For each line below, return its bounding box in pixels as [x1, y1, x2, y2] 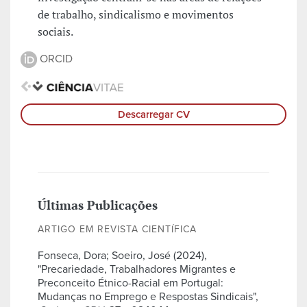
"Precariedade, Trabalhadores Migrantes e [38, 262, 236, 277]
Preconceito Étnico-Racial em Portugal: [38, 276, 223, 291]
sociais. [38, 24, 73, 40]
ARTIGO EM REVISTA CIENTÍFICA [38, 223, 197, 236]
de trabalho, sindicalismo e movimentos [38, 7, 234, 23]
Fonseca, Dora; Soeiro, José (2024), [38, 249, 207, 263]
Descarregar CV [117, 108, 190, 121]
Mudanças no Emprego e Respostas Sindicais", [38, 290, 258, 304]
